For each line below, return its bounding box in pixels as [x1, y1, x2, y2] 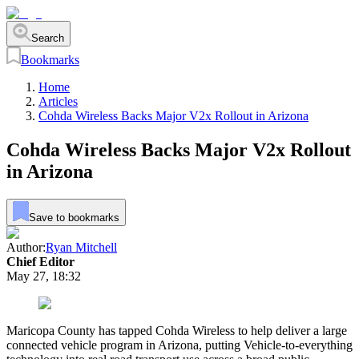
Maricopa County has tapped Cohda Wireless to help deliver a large [6, 323, 347, 337]
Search [30, 31, 64, 44]
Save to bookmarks [28, 211, 119, 224]
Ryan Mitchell [46, 240, 117, 254]
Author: [6, 240, 46, 254]
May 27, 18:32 [6, 268, 81, 283]
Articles [38, 95, 78, 109]
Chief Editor [6, 254, 75, 268]
